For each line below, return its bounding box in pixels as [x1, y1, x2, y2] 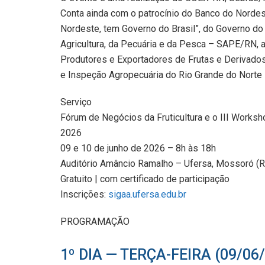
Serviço [60, 96, 92, 108]
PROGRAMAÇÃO [60, 215, 130, 227]
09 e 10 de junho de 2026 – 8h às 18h [60, 142, 216, 154]
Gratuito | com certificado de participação [60, 173, 230, 185]
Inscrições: [60, 188, 106, 200]
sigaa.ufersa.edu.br [106, 188, 186, 200]
